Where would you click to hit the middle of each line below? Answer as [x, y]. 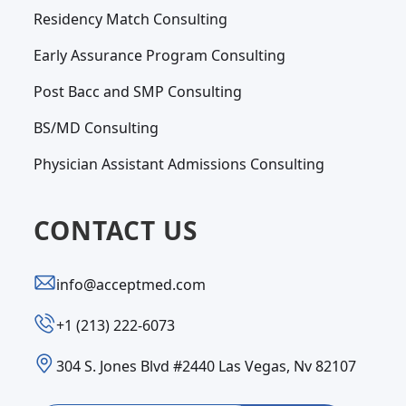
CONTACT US [116, 230]
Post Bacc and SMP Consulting [138, 92]
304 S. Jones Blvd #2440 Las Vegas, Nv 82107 [207, 366]
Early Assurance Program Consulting [160, 55]
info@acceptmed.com [131, 285]
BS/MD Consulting [97, 128]
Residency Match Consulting [131, 19]
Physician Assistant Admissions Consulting [179, 164]
